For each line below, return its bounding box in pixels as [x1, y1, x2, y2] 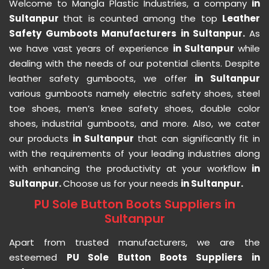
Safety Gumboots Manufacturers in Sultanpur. [9, 27, 249, 40]
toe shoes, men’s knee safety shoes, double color [9, 102, 260, 115]
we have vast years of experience [9, 42, 173, 55]
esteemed [9, 251, 67, 264]
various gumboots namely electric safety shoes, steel [9, 87, 260, 100]
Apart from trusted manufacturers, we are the [9, 236, 260, 249]
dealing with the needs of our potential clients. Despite [9, 57, 260, 70]
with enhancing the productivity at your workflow [9, 162, 252, 175]
